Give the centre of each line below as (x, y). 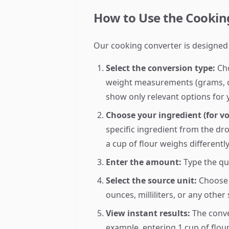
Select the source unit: (152, 180)
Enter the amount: (144, 162)
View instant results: (148, 213)
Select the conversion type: (161, 68)
